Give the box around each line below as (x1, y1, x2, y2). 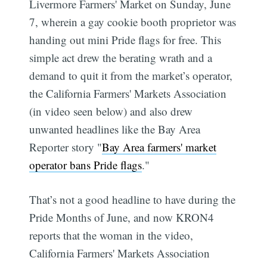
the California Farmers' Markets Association (29, 85, 227, 101)
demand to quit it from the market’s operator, (29, 67, 233, 83)
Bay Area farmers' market (102, 139, 217, 154)
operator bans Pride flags (29, 157, 142, 172)
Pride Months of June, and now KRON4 (29, 210, 215, 225)
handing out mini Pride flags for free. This (29, 32, 222, 47)
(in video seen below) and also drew (29, 103, 193, 119)
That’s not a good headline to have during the (29, 192, 236, 207)
